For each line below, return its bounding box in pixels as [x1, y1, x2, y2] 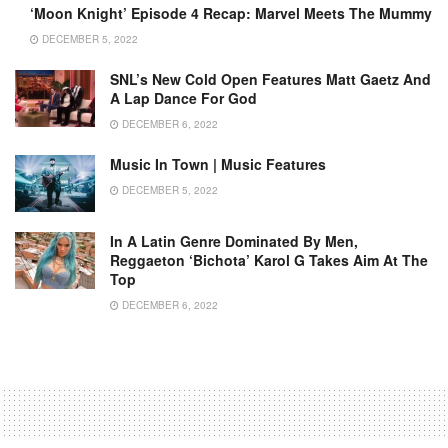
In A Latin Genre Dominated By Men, [110, 230, 358, 251]
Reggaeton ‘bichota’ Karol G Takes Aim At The [110, 249, 428, 270]
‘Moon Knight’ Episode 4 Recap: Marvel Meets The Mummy [30, 2, 432, 23]
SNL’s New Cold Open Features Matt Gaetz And [110, 68, 431, 89]
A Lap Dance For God [110, 87, 257, 108]
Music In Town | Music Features [110, 153, 326, 174]
